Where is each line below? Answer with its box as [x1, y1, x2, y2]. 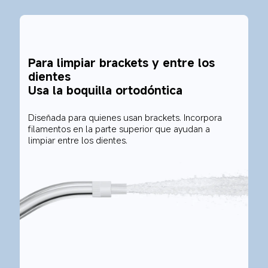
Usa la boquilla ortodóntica [28, 81, 183, 98]
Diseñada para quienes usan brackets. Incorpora [28, 111, 225, 123]
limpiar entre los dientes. [28, 133, 128, 146]
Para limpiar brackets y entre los [28, 54, 219, 71]
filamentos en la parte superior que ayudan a [28, 122, 213, 135]
